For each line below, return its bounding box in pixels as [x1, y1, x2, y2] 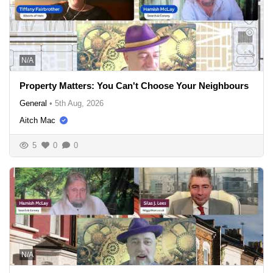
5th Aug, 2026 [55, 98, 104, 108]
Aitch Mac [19, 115, 55, 125]
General [19, 98, 47, 108]
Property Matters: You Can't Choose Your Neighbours [19, 80, 249, 91]
